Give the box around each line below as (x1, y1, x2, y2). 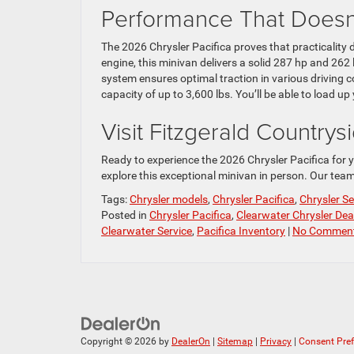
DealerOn (171, 336, 210, 348)
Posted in (101, 208, 149, 221)
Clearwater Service (101, 224, 192, 237)
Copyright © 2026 (81, 336, 159, 348)
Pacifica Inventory (197, 224, 285, 237)
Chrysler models (130, 192, 208, 205)
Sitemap (217, 336, 253, 348)
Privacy (260, 336, 292, 348)
